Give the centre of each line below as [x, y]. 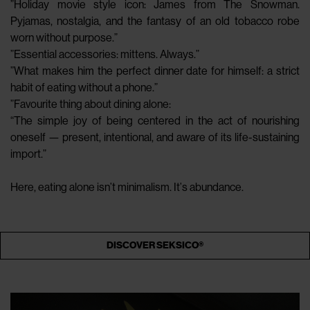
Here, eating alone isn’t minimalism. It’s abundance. [127, 187]
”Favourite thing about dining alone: [91, 104]
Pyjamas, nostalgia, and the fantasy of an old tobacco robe [155, 21]
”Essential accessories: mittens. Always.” [105, 54]
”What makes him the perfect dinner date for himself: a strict [155, 71]
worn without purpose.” [64, 37]
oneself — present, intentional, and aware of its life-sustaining [155, 137]
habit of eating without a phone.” [84, 87]
